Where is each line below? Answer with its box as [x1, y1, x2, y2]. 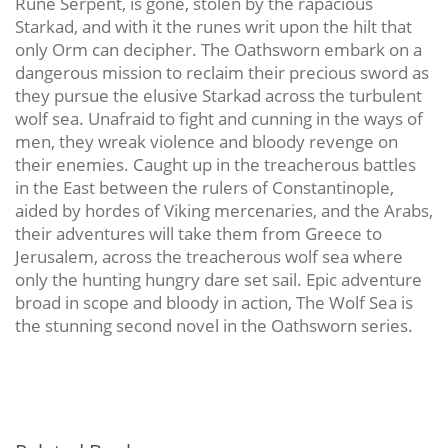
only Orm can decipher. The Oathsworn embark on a [15, 37, 422, 61]
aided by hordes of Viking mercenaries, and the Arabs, [15, 198, 433, 222]
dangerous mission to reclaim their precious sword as [15, 60, 429, 84]
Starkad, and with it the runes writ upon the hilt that [15, 14, 412, 38]
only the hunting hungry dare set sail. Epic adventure [15, 267, 422, 291]
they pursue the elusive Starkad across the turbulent [15, 83, 422, 107]
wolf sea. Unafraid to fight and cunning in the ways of [15, 106, 423, 130]
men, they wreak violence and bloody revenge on [15, 129, 398, 153]
